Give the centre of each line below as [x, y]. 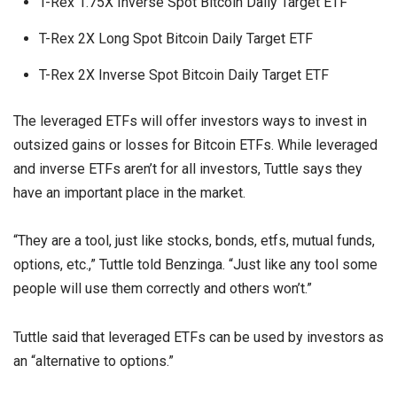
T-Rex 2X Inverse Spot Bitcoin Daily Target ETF [183, 74]
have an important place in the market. [129, 193]
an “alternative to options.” [93, 361]
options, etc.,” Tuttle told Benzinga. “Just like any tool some [195, 265]
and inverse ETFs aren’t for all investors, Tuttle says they [188, 169]
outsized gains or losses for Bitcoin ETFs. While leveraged [195, 145]
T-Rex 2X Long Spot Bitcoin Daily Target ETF [175, 38]
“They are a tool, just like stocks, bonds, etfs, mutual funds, [194, 241]
